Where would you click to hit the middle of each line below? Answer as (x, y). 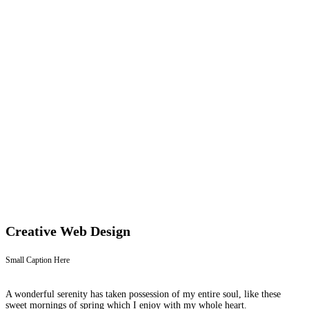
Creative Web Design (68, 231)
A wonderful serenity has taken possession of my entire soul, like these (143, 294)
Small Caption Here (38, 260)
